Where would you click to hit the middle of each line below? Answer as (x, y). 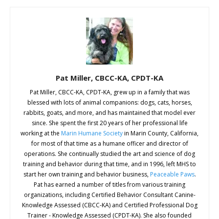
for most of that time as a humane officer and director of (109, 144)
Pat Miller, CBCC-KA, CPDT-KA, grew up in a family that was (109, 92)
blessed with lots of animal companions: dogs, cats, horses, (109, 103)
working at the (41, 133)
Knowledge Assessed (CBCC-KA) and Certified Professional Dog (109, 205)
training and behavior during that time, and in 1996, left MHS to (109, 164)
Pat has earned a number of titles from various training (109, 185)
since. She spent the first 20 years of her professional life (109, 123)
